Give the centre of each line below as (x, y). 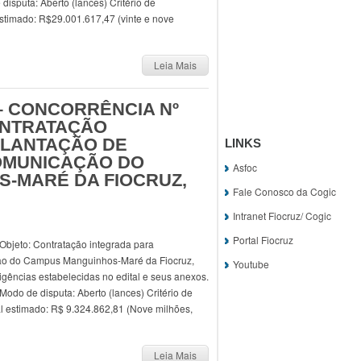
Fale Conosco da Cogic (284, 191)
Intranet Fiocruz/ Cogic (282, 216)
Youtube (251, 264)
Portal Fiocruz (263, 240)
